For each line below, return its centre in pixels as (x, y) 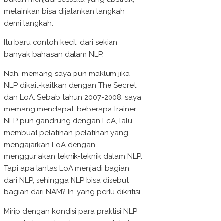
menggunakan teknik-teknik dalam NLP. (73, 157)
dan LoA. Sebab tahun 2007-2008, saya (73, 97)
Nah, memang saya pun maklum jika (67, 74)
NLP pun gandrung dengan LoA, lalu (68, 121)
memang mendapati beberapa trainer (70, 109)
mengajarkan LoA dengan (50, 145)
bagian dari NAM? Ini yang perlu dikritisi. (73, 192)
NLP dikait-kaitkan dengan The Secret (70, 86)
